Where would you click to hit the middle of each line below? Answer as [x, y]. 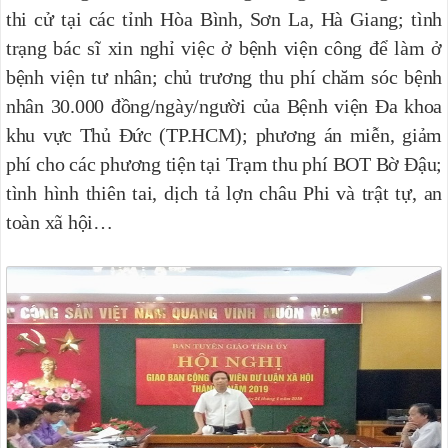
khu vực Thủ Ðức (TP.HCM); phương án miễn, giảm [224, 135]
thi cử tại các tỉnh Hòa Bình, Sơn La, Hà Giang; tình [224, 19]
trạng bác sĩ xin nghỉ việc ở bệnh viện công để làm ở [224, 48]
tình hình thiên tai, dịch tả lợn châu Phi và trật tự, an [224, 193]
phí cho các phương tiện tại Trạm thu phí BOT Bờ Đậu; [224, 164]
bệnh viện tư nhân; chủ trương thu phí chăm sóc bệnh [224, 77]
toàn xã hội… [59, 222]
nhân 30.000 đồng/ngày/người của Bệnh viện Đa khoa [224, 106]
